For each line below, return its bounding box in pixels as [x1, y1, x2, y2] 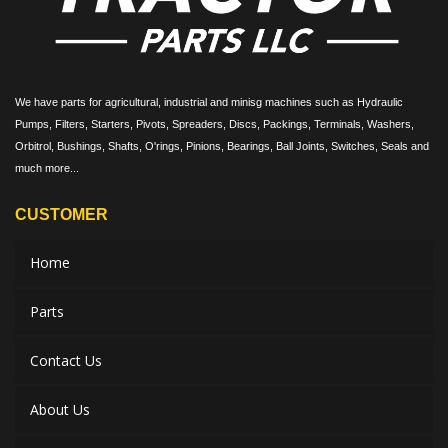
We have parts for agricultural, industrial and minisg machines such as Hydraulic [15, 96, 403, 109]
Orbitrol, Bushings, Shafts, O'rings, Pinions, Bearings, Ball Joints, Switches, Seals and [15, 140, 429, 153]
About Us [30, 400, 90, 420]
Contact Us [30, 351, 102, 371]
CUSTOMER [15, 206, 108, 224]
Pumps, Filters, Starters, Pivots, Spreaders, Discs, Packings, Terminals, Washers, [15, 118, 414, 131]
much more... [15, 162, 79, 175]
